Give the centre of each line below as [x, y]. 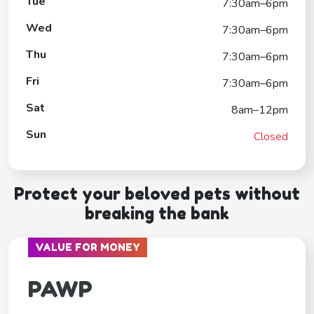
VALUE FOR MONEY [88, 247]
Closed [271, 136]
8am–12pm [260, 110]
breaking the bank [157, 213]
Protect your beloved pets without [157, 193]
